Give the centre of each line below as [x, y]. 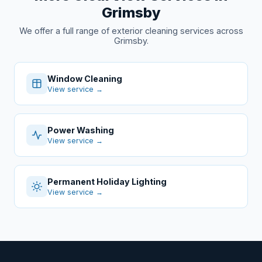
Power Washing [81, 130]
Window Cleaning [85, 79]
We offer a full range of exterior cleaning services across [131, 31]
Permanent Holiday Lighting [107, 182]
